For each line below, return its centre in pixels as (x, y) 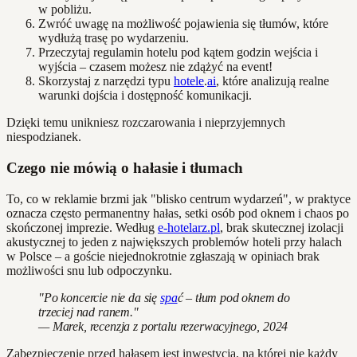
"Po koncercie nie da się (99, 297)
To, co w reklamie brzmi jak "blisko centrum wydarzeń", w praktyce (178, 198)
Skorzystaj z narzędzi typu (106, 81)
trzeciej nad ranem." (88, 312)
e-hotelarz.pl (189, 227)
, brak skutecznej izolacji (282, 227)
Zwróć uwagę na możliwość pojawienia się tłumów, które (183, 24)
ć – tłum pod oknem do (234, 297)
